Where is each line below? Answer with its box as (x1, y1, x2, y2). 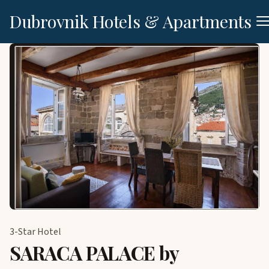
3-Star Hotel (10, 225, 61, 239)
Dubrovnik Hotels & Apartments (10, 9, 252, 32)
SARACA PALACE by (10, 240, 179, 266)
